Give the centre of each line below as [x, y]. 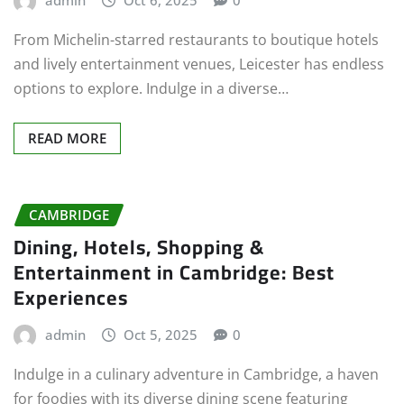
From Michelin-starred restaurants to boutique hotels [196, 39]
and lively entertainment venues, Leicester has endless [199, 64]
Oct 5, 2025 [161, 335]
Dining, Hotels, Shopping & [139, 248]
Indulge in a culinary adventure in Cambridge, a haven [196, 374]
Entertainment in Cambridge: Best [174, 273]
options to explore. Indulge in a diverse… [151, 88]
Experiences [71, 298]
